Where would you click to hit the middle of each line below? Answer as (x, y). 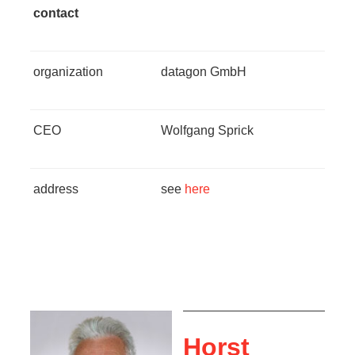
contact (56, 13)
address (56, 189)
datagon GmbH (204, 72)
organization (68, 72)
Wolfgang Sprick (207, 131)
